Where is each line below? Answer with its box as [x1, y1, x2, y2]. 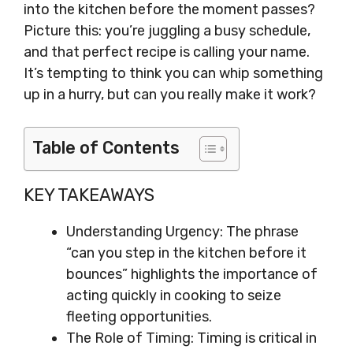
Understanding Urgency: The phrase [66, 223, 299, 240]
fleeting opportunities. [66, 308, 212, 325]
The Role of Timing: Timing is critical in [66, 329, 317, 347]
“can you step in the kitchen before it [66, 244, 307, 262]
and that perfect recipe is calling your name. [24, 43, 310, 61]
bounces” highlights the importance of [66, 266, 318, 283]
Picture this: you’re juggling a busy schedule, [24, 22, 310, 39]
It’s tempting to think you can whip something [24, 65, 323, 82]
